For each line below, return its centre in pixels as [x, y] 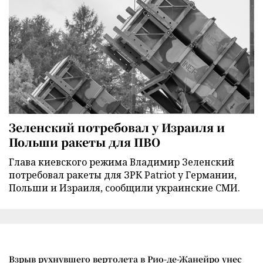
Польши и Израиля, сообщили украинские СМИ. [124, 188]
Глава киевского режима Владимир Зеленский [122, 162]
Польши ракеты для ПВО [85, 141]
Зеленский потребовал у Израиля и [117, 127]
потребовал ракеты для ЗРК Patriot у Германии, [123, 175]
